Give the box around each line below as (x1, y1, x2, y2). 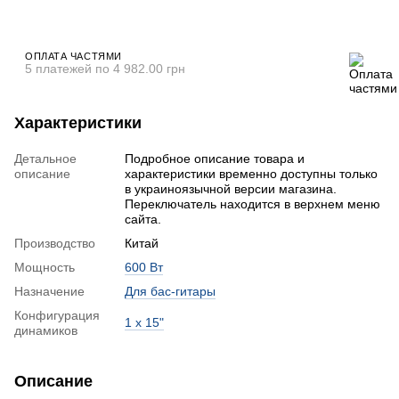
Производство (14, 235, 95, 250)
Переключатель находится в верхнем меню (125, 196, 380, 211)
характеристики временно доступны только (125, 166, 378, 181)
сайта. (125, 211, 161, 226)
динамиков (14, 322, 77, 338)
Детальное (14, 151, 77, 166)
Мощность (14, 259, 75, 274)
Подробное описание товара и (125, 151, 305, 166)
